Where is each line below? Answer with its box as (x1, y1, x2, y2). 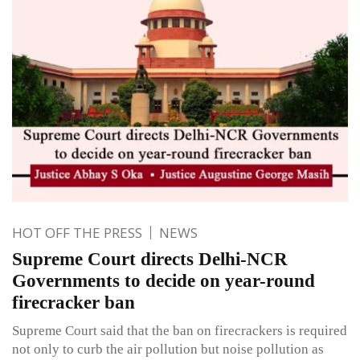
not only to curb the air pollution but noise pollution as (12, 341, 324, 357)
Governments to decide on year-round (12, 270, 315, 291)
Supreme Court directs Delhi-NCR (12, 248, 288, 269)
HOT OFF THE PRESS (12, 223, 142, 242)
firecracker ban (12, 292, 135, 313)
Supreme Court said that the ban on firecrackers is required (12, 322, 347, 338)
